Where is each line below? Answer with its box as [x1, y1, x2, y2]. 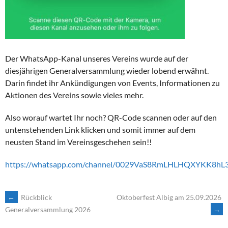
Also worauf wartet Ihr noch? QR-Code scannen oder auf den [5, 112, 217, 122]
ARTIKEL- [5, 190, 64, 217]
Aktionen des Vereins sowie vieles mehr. [5, 90, 144, 100]
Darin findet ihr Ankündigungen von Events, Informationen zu [5, 77, 220, 88]
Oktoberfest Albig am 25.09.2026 [117, 192, 223, 202]
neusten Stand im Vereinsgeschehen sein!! [5, 136, 152, 147]
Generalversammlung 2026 [5, 205, 91, 214]
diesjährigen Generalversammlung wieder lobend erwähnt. [5, 65, 209, 75]
